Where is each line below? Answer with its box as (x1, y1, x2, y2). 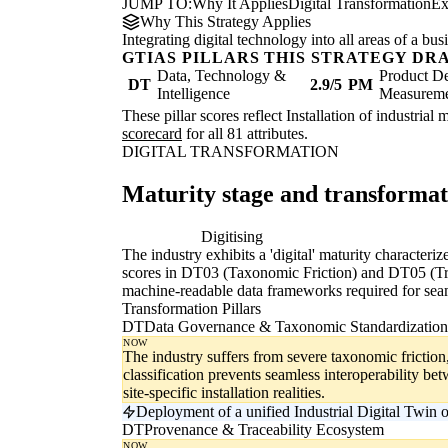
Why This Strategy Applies (140, 13, 311, 31)
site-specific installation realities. (123, 384, 325, 402)
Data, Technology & (157, 67, 286, 85)
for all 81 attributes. (182, 125, 308, 143)
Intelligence (157, 85, 230, 103)
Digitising (201, 228, 263, 246)
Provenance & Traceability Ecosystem (144, 421, 384, 439)
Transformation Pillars (122, 300, 261, 318)
